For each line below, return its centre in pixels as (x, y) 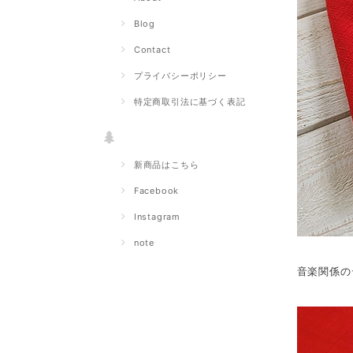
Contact (152, 50)
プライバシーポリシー (180, 76)
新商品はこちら (166, 165)
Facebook (156, 191)
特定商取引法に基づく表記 (190, 102)
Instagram (157, 217)
